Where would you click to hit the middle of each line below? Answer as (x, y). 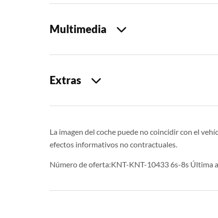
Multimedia (83, 29)
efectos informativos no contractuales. (113, 144)
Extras (70, 80)
